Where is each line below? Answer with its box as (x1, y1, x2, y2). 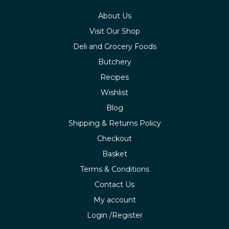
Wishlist (101, 87, 128, 97)
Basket (102, 149, 127, 158)
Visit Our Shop (89, 26, 140, 36)
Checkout (97, 133, 132, 143)
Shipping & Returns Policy (68, 118, 161, 128)
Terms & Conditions (80, 164, 149, 174)
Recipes (100, 72, 129, 82)
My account (93, 195, 136, 204)
